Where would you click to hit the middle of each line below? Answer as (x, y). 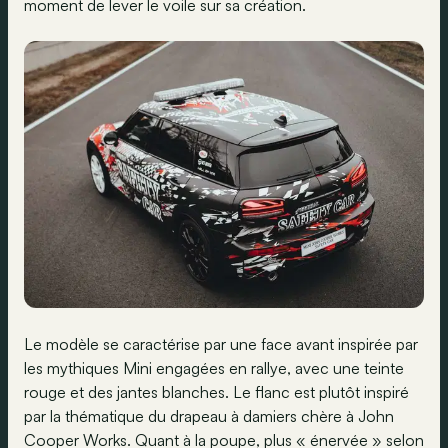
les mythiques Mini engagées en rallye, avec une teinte (214, 367)
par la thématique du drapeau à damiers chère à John (209, 415)
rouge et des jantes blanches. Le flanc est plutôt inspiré (216, 391)
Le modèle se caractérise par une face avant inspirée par (221, 343)
